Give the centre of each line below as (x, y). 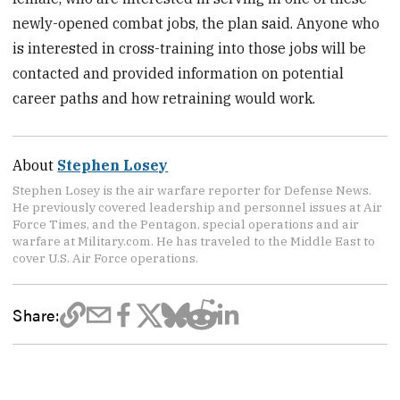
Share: (36, 315)
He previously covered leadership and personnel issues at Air (198, 207)
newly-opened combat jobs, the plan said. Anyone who (196, 23)
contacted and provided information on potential (179, 73)
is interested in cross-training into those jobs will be (190, 48)
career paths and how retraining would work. (164, 98)
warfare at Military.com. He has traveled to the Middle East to (194, 241)
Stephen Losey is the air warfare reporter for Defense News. (192, 190)
